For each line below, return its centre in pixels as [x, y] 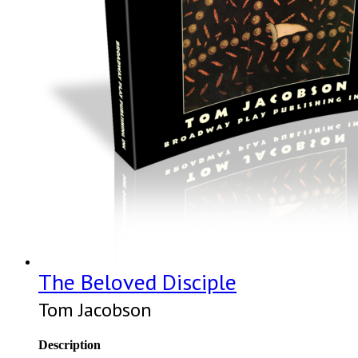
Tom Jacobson [95, 309]
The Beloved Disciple [137, 281]
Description [70, 345]
